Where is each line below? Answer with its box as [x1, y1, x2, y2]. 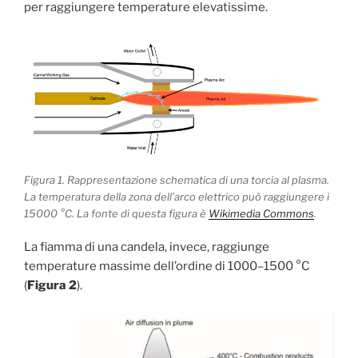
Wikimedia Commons [209, 206, 314, 220]
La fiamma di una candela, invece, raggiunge [24, 240, 269, 255]
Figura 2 [27, 278, 77, 293]
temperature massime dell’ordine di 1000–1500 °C [24, 259, 310, 274]
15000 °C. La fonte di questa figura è [24, 206, 209, 220]
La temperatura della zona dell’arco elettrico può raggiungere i [24, 189, 329, 203]
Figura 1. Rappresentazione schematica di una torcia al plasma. [24, 173, 329, 186]
